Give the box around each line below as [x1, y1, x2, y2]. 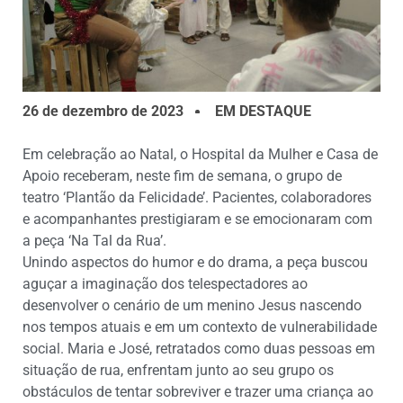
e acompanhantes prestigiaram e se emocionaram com [22, 210, 372, 228]
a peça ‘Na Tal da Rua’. [22, 232, 166, 250]
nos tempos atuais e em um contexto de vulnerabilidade [22, 318, 377, 336]
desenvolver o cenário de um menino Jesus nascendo [22, 297, 362, 315]
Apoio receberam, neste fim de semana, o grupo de [22, 167, 342, 185]
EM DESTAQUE [215, 102, 311, 120]
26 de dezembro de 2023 [22, 102, 184, 120]
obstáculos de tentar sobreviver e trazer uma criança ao [22, 383, 373, 401]
